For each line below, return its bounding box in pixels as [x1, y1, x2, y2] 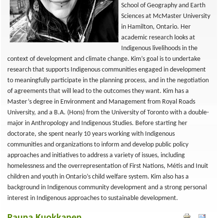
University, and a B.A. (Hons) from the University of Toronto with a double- [7, 109, 209, 116]
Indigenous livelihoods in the [121, 45, 198, 52]
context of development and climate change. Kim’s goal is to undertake [7, 55, 200, 63]
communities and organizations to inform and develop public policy [7, 141, 188, 148]
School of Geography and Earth [121, 2, 205, 9]
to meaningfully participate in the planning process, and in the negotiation [7, 77, 209, 84]
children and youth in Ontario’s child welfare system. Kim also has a [7, 173, 189, 181]
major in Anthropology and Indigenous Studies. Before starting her [7, 120, 187, 127]
